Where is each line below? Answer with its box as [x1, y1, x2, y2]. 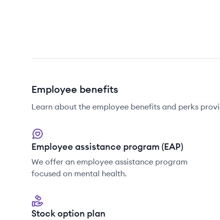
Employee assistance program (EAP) [31, 141, 183, 152]
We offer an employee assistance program [31, 157, 188, 166]
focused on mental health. [31, 168, 127, 178]
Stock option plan [31, 208, 106, 219]
